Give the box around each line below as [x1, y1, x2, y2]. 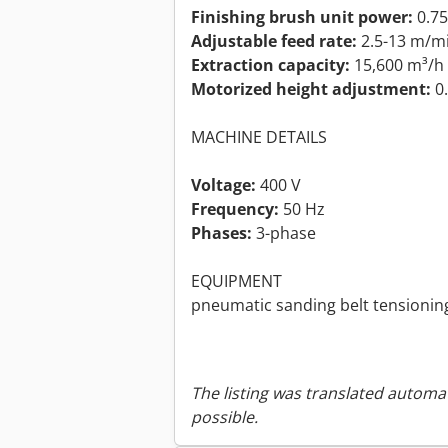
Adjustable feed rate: [191, 30, 357, 53]
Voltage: [191, 174, 256, 197]
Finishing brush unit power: [191, 6, 413, 29]
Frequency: [191, 198, 279, 221]
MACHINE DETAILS [191, 126, 327, 149]
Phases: [191, 222, 252, 245]
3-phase [252, 222, 316, 245]
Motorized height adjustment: [191, 78, 431, 101]
